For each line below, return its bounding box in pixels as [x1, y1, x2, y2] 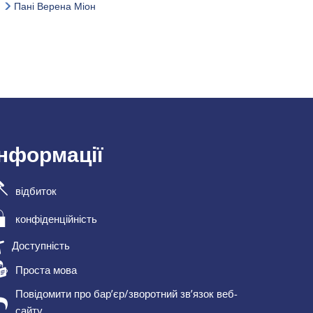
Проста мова [15, 262, 78, 277]
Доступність [12, 238, 71, 253]
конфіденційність [15, 212, 98, 226]
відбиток [15, 183, 57, 198]
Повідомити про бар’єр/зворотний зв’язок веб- [15, 286, 238, 301]
